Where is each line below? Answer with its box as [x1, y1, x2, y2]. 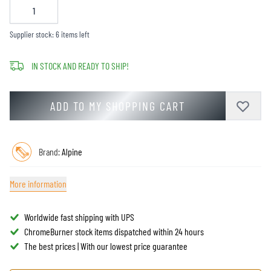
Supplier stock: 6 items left [10, 29, 90, 39]
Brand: [39, 146, 62, 157]
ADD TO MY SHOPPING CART [50, 99, 185, 113]
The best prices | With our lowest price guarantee [24, 240, 188, 252]
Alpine [62, 146, 82, 157]
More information [10, 178, 67, 189]
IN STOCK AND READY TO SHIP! [31, 60, 129, 71]
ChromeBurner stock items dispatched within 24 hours [24, 226, 204, 237]
